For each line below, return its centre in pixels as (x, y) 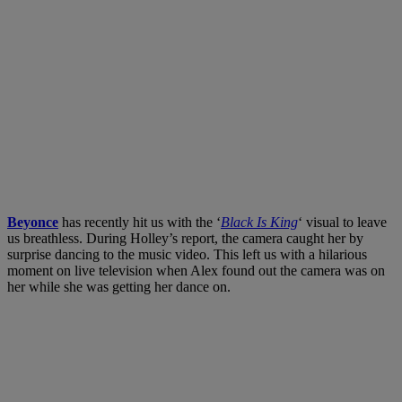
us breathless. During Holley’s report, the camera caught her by (185, 238)
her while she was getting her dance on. (119, 286)
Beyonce (33, 222)
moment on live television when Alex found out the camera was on (196, 270)
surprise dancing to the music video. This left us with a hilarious (187, 254)
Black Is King (259, 222)
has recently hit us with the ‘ (140, 222)
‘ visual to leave (342, 222)
